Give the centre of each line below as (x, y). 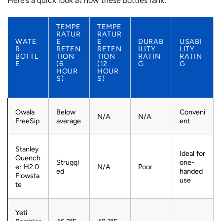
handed (191, 171)
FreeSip (28, 121)
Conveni (192, 112)
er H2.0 (27, 166)
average (69, 121)
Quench (28, 158)
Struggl (68, 162)
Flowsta (27, 175)
